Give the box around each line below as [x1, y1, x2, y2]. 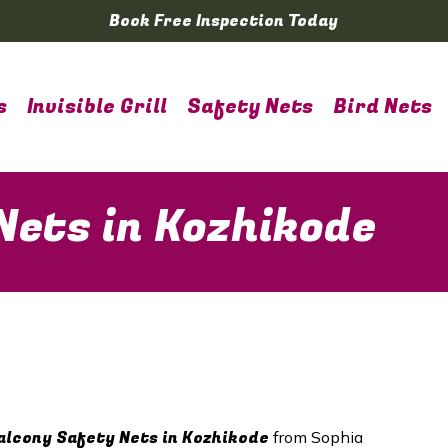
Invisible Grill [27, 92, 167, 121]
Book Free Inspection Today [109, 9, 339, 33]
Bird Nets [333, 92, 432, 121]
